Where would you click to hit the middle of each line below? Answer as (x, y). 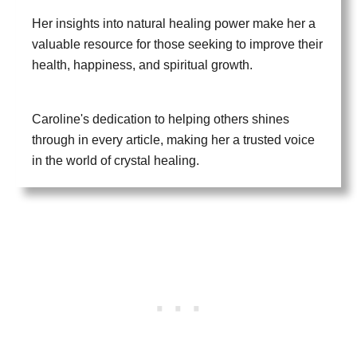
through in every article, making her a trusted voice (173, 140)
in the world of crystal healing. (116, 161)
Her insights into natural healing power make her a (174, 24)
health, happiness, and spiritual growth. (142, 65)
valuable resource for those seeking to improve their (177, 44)
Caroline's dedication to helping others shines (161, 119)
